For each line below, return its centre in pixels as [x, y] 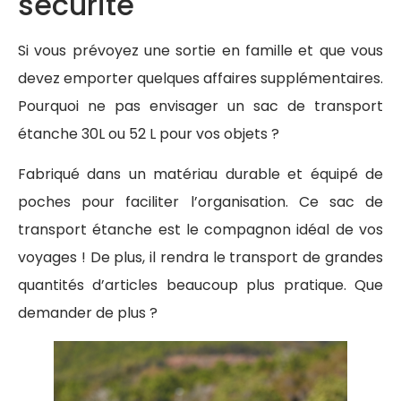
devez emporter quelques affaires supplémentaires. [200, 78]
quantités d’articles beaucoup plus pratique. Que [200, 286]
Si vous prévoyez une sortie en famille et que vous [200, 50]
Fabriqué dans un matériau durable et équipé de [200, 175]
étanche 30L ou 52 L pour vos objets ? [149, 133]
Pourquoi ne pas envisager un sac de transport [200, 106]
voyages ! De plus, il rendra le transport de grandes [200, 258]
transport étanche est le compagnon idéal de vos [200, 230]
